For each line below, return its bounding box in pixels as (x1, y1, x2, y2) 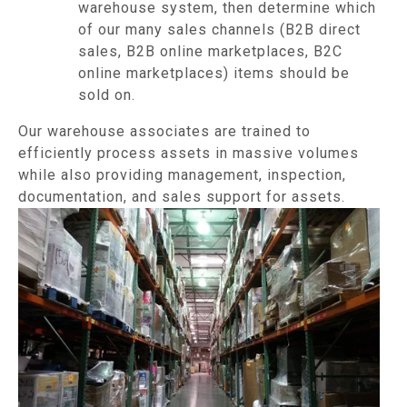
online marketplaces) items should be (78, 65, 350, 82)
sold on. (78, 86, 135, 104)
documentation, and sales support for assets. (18, 188, 345, 205)
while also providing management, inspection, (18, 166, 346, 184)
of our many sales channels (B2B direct (78, 21, 361, 38)
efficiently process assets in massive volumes (18, 144, 359, 162)
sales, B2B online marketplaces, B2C (78, 43, 342, 60)
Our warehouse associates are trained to (18, 123, 311, 140)
